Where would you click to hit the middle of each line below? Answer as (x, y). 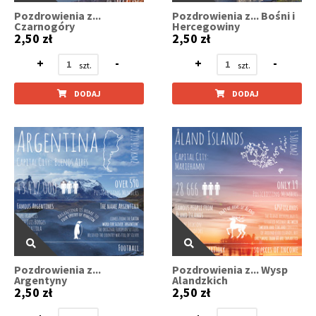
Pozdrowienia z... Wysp (230, 270)
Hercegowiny (206, 26)
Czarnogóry (44, 26)
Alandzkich (200, 280)
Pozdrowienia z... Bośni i (234, 15)
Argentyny (41, 280)
